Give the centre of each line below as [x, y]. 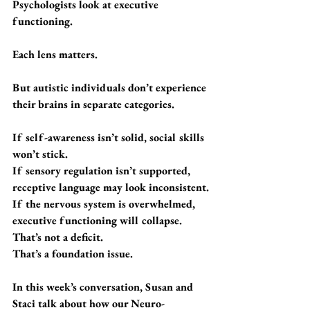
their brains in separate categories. [93, 104]
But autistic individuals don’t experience [111, 88]
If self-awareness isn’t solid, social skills [110, 137]
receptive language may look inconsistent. [111, 187]
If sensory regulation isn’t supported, [103, 171]
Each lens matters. [55, 54]
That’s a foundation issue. [73, 254]
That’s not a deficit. [58, 237]
